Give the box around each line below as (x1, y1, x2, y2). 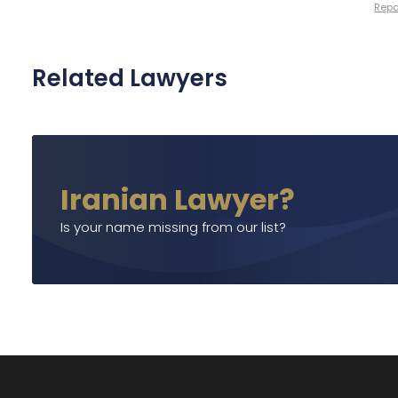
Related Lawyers (32, 62, 227, 94)
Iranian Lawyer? (60, 179, 295, 219)
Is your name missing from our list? (60, 218, 286, 236)
